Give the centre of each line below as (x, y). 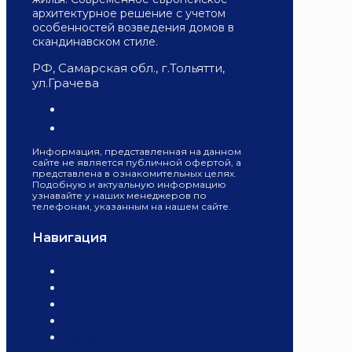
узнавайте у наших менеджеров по (119, 195)
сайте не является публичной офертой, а (137, 162)
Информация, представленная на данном (137, 151)
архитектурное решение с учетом (129, 13)
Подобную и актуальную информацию (129, 184)
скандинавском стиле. (95, 41)
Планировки (103, 305)
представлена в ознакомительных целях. (134, 173)
